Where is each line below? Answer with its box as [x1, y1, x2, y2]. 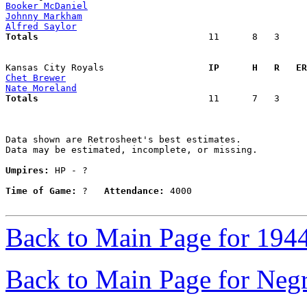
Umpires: [5, 165, 49, 176]
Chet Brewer [5, 73, 66, 84]
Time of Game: [5, 186, 77, 197]
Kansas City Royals [5, 62, 197, 73]
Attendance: [104, 186, 164, 197]
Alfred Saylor [5, 21, 77, 32]
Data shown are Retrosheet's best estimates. [5, 134, 241, 145]
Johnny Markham [5, 11, 82, 22]
